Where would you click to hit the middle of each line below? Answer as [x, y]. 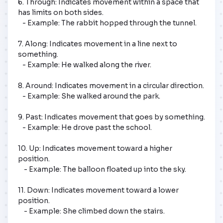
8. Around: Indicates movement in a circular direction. [111, 85]
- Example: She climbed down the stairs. [94, 211]
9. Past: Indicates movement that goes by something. [111, 117]
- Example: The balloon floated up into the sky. [21, 169]
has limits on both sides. [61, 12]
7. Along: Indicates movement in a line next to [98, 44]
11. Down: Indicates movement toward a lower [98, 190]
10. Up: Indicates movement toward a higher [95, 148]
